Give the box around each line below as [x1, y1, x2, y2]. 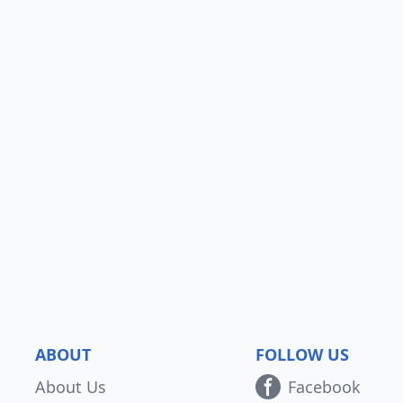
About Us [35, 376, 107, 398]
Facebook [287, 376, 361, 398]
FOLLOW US [255, 344, 349, 365]
